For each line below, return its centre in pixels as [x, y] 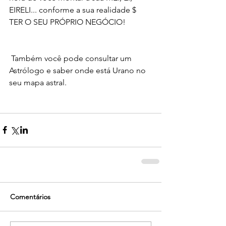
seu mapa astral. [39, 82]
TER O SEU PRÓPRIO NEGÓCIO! [67, 22]
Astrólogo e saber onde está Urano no [78, 70]
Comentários [30, 196]
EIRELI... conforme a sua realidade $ [74, 10]
